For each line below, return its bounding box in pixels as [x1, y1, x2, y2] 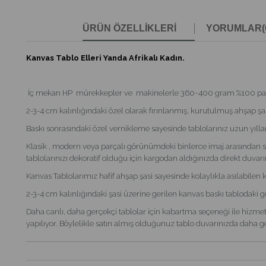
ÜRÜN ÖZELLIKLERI [83, 23, 176, 34]
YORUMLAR [206, 23, 262, 34]
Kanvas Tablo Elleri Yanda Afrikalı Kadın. [26, 53, 185, 63]
